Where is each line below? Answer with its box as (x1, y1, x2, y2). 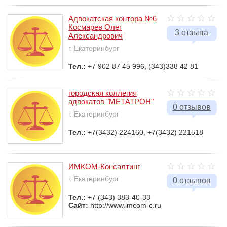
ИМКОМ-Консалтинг (68, 162, 140, 171)
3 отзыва (175, 28, 209, 37)
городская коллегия (68, 89, 137, 97)
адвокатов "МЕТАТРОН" (68, 97, 154, 106)
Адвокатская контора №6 (68, 14, 157, 23)
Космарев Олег (68, 23, 122, 31)
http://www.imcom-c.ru (90, 201, 161, 209)
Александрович (68, 31, 123, 40)
